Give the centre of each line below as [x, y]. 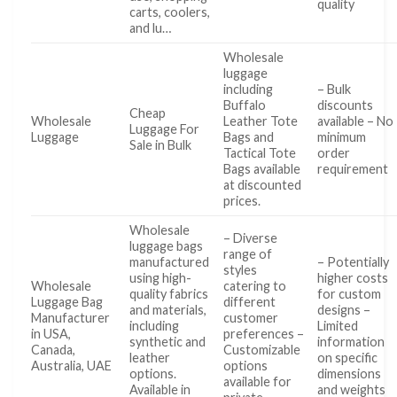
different [250, 302]
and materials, [168, 310]
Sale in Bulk [161, 145]
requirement [353, 169]
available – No [356, 121]
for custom [350, 294]
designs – [344, 310]
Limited [338, 326]
